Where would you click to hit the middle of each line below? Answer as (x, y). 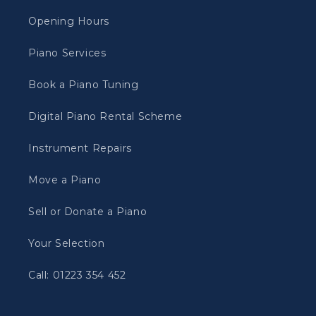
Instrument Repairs (80, 148)
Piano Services (67, 53)
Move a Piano (65, 180)
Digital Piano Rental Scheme (105, 116)
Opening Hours (69, 21)
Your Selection (67, 243)
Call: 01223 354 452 (77, 275)
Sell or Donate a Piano (88, 212)
